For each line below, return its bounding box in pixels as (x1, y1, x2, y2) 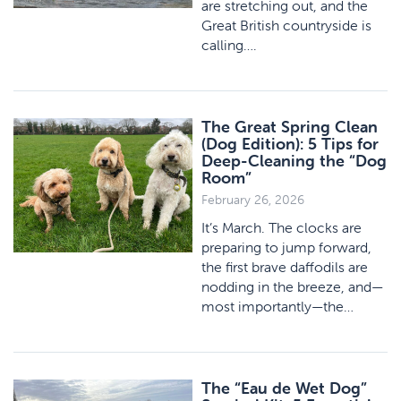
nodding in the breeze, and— (201, 277, 383, 295)
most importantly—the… (201, 297, 354, 315)
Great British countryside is (201, 16, 371, 34)
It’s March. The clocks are (201, 218, 362, 236)
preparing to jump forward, (201, 238, 371, 256)
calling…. (201, 36, 257, 54)
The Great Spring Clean (201, 116, 378, 137)
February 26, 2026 (201, 192, 304, 208)
